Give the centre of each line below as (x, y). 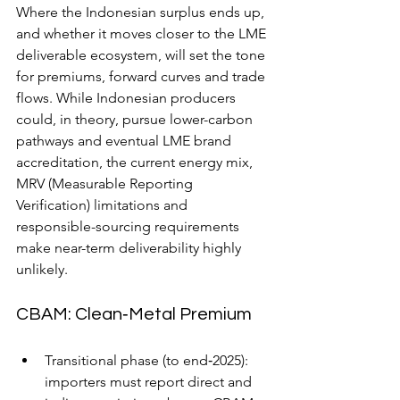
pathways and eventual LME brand (125, 140)
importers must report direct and (150, 381)
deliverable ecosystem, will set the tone (142, 54)
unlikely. (42, 269)
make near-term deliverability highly (130, 247)
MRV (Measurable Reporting (106, 183)
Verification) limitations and (104, 204)
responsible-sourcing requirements (129, 226)
